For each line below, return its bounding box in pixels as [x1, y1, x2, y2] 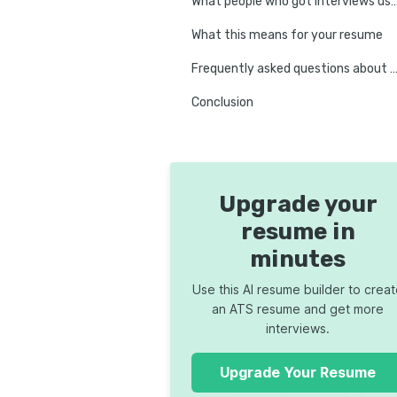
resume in [240, 218, 355, 245]
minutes [250, 245, 346, 273]
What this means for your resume [191, 27, 383, 43]
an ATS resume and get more [212, 301, 384, 316]
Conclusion [191, 95, 253, 110]
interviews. [266, 321, 330, 336]
